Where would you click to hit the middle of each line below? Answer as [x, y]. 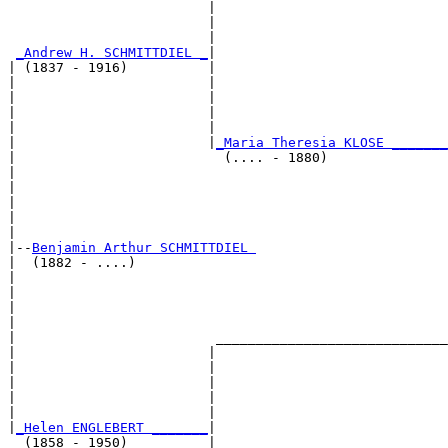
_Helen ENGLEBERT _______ [112, 428]
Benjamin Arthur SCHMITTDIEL [144, 248]
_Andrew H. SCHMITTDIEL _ [112, 53]
